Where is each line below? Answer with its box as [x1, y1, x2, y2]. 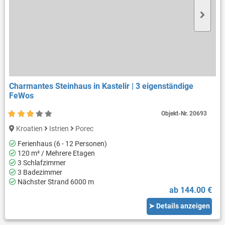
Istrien [47, 124, 70, 133]
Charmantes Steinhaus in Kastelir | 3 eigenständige [9, 81, 193, 91]
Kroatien [14, 124, 44, 133]
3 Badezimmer [16, 168, 62, 176]
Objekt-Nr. [161, 109, 190, 117]
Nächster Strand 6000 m [16, 177, 94, 186]
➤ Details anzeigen [149, 202, 210, 210]
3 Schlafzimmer [16, 158, 66, 167]
